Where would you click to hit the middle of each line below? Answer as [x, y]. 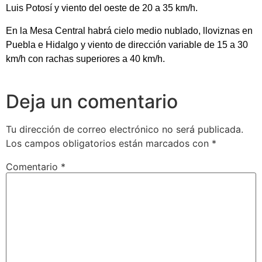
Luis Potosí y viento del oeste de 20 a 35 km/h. [102, 8]
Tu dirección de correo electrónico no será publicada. [125, 130]
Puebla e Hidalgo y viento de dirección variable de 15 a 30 [127, 44]
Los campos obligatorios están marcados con [109, 144]
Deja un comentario [92, 102]
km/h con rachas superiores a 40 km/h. [85, 58]
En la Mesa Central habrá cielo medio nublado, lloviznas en [129, 30]
